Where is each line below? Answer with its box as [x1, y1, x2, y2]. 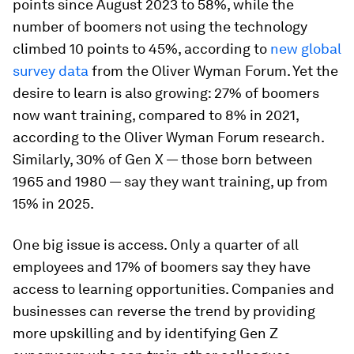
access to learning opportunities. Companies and [13, 281, 334, 297]
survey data [13, 62, 88, 79]
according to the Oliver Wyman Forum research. [13, 129, 324, 145]
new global [270, 40, 341, 57]
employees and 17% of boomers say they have [13, 258, 311, 275]
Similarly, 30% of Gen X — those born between [13, 151, 313, 168]
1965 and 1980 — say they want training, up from [13, 173, 328, 190]
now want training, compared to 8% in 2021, [13, 107, 299, 123]
